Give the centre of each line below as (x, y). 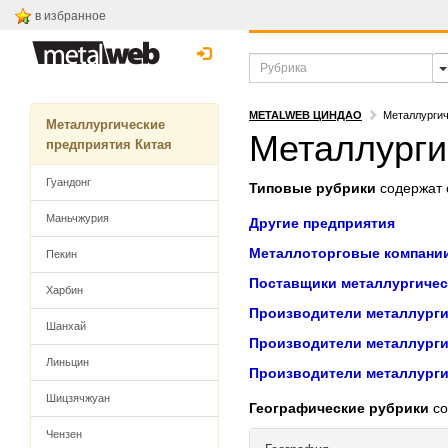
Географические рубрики (339, 408)
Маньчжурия (77, 218)
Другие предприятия (322, 223)
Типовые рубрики (312, 188)
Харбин (64, 290)
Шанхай (66, 326)
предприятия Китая (109, 144)
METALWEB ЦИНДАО (305, 115)
